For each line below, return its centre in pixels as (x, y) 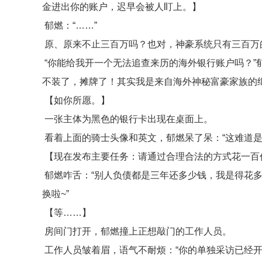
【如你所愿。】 (76, 100)
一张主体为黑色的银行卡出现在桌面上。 (127, 119)
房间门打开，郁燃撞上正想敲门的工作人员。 (137, 231)
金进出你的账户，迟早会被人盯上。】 (122, 7)
